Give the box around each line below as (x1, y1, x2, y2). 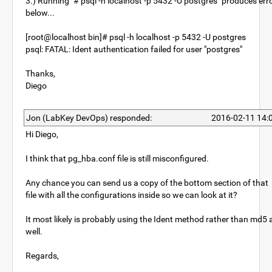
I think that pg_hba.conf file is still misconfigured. (25, 154, 209, 163)
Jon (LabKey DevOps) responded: (26, 113, 152, 123)
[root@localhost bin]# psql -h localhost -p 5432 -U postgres (25, 32, 246, 42)
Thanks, (25, 69, 55, 78)
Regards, (25, 251, 59, 260)
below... (25, 8, 55, 18)
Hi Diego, (25, 129, 58, 139)
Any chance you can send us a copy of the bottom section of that (25, 178, 268, 188)
